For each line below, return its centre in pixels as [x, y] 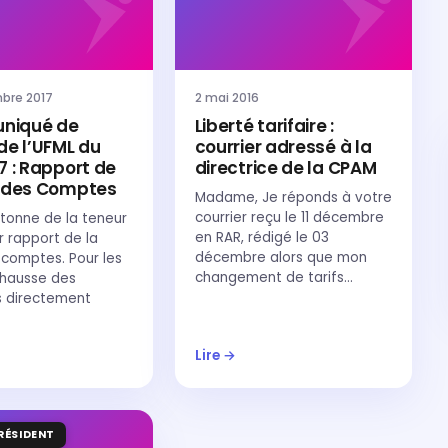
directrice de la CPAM [285, 168]
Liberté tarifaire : [264, 126]
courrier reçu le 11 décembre [289, 217]
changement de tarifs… [273, 277]
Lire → [215, 355]
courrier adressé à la [283, 147]
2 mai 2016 [226, 97]
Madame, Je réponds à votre [293, 197]
